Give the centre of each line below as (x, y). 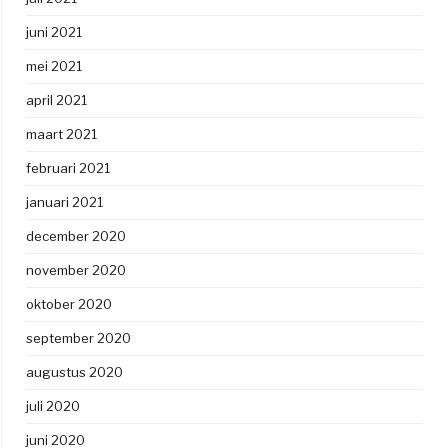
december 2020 (76, 235)
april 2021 (56, 99)
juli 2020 (53, 405)
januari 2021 (64, 201)
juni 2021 (54, 31)
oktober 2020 (69, 303)
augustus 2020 (74, 371)
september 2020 (78, 337)
